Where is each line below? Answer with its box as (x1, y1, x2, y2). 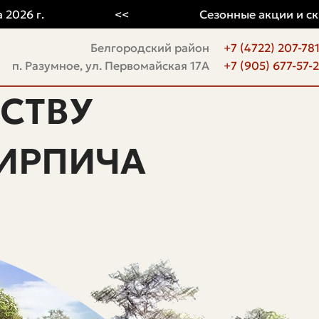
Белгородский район (90, 41, 209, 55)
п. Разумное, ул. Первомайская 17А (12, 58, 209, 73)
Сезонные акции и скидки (167, 6, 315, 21)
